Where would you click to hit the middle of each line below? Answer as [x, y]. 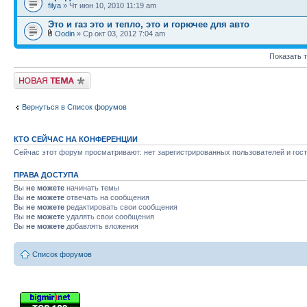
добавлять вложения [101, 226]
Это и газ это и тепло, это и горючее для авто [149, 24]
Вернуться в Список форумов [74, 107]
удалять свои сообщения [109, 216]
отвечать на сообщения [107, 197]
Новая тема [34, 76]
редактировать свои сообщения [121, 207]
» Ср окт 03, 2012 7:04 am [120, 33]
